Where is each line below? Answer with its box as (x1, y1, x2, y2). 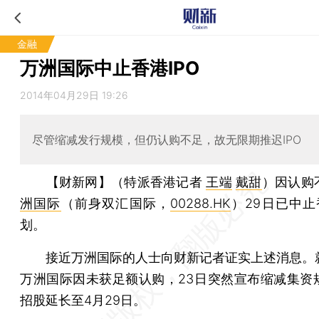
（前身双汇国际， (61, 195, 171, 211)
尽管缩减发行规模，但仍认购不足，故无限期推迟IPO (31, 132, 301, 147)
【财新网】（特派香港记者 (46, 174, 206, 189)
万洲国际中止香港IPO (20, 57, 199, 79)
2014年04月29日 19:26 (20, 89, 128, 101)
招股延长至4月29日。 (20, 292, 146, 308)
